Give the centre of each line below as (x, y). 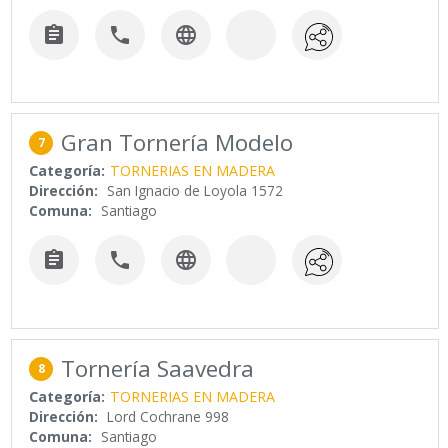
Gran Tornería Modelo (177, 143)
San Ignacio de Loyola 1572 (195, 191)
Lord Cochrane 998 (168, 416)
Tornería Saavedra (158, 368)
